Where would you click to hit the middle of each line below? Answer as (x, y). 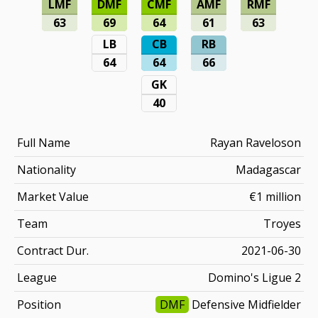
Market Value (53, 196)
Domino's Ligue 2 (254, 277)
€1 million (275, 196)
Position (39, 304)
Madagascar (268, 169)
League (37, 277)
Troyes (282, 223)
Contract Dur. (53, 250)
